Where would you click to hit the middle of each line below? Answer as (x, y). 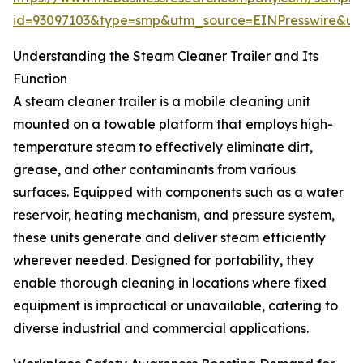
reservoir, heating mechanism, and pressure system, (174, 215)
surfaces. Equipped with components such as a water (178, 192)
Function (40, 79)
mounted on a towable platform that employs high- (173, 124)
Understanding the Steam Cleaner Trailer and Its (166, 56)
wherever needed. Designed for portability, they (163, 261)
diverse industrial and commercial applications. (161, 329)
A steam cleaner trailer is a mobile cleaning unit (162, 102)
